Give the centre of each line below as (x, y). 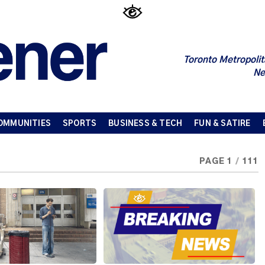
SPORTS (80, 124)
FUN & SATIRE (222, 124)
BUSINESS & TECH (146, 124)
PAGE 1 (216, 161)
